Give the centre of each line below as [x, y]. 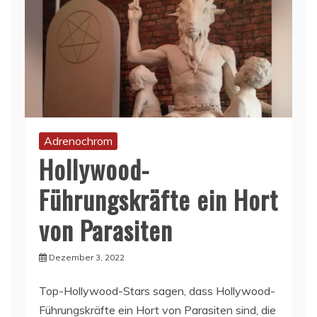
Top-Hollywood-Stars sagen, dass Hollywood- [157, 290]
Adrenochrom [78, 140]
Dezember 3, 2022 [87, 257]
